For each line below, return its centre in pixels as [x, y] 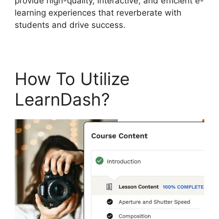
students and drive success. [70, 25]
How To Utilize [72, 78]
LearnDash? [62, 99]
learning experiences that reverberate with [98, 12]
